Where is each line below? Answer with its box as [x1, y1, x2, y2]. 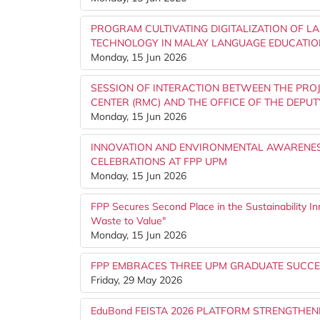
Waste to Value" [91, 214, 166, 227]
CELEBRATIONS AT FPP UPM [91, 155, 227, 168]
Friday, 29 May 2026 [91, 274, 182, 286]
